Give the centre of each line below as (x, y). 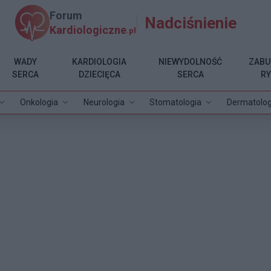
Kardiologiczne (88, 30)
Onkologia (39, 102)
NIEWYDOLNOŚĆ (191, 61)
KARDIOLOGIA (100, 61)
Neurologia (104, 102)
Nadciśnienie (191, 23)
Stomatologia (176, 102)
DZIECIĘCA (99, 74)
